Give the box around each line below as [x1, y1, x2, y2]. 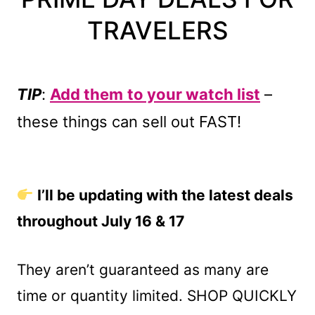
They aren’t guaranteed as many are [17, 260, 269, 278]
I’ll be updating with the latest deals [33, 186, 293, 204]
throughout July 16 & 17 [17, 212, 184, 230]
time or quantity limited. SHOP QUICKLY [17, 286, 297, 304]
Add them [50, 84, 123, 103]
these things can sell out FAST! [17, 112, 241, 131]
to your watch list [127, 84, 260, 103]
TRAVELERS [86, 15, 229, 46]
